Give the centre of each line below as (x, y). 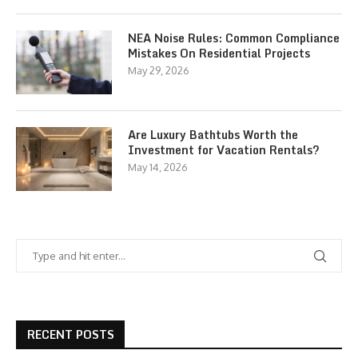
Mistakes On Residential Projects (219, 53)
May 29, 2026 (159, 70)
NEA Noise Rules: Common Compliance (234, 38)
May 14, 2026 (158, 167)
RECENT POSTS (71, 334)
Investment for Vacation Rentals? (224, 150)
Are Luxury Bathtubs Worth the (213, 135)
